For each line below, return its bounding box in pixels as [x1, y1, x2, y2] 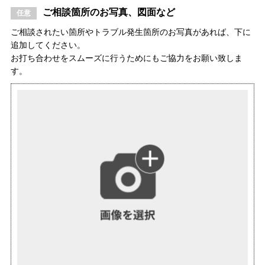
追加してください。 [10, 40, 85, 50]
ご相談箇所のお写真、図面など [42, 7, 175, 17]
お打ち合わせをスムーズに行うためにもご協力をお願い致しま [10, 53, 243, 63]
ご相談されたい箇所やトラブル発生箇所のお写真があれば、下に [10, 27, 251, 37]
